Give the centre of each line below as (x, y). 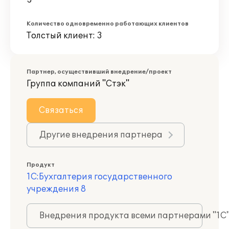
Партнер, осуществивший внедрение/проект (99, 72)
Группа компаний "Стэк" (78, 84)
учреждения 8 (56, 189)
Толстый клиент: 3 (64, 36)
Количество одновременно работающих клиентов (108, 24)
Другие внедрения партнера (101, 135)
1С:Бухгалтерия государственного (99, 177)
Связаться (61, 110)
